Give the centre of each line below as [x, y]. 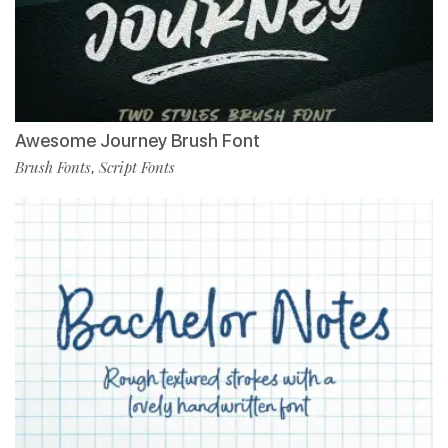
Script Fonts [137, 167]
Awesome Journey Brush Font [137, 140]
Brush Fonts [53, 167]
